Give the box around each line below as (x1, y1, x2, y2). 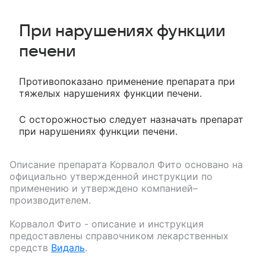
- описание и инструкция (81, 218, 204, 230)
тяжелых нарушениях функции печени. (19, 87, 202, 99)
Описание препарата (9, 159, 110, 170)
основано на (182, 159, 243, 170)
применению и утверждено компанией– (9, 182, 198, 194)
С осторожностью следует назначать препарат (19, 113, 243, 125)
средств (9, 242, 48, 254)
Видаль (51, 242, 85, 254)
